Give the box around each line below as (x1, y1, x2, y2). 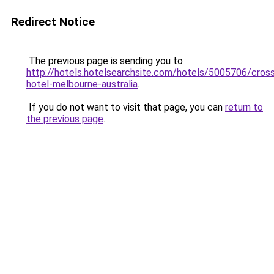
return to (225, 102, 263, 113)
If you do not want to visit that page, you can (26, 102, 225, 113)
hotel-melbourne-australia (26, 78, 138, 90)
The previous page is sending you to (26, 55, 183, 67)
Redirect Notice (11, 15, 95, 29)
